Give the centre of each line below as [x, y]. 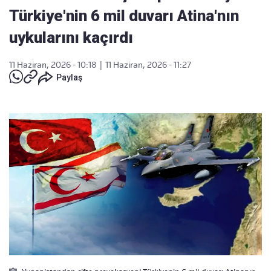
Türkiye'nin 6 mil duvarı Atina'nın [124, 16]
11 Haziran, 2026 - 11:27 [148, 65]
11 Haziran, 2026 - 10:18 [53, 65]
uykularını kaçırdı [71, 38]
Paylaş [69, 77]
